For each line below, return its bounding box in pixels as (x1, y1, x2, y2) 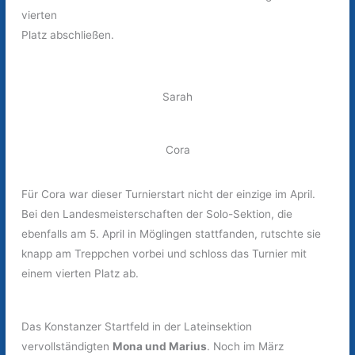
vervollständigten (21, 340, 113, 353)
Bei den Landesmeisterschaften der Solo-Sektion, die (21, 208, 293, 221)
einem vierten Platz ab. (21, 267, 139, 281)
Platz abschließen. (21, 29, 115, 42)
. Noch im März (207, 340, 284, 353)
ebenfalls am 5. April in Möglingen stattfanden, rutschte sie (21, 227, 322, 241)
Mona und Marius (113, 340, 208, 353)
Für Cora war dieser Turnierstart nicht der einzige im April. (21, 188, 316, 201)
